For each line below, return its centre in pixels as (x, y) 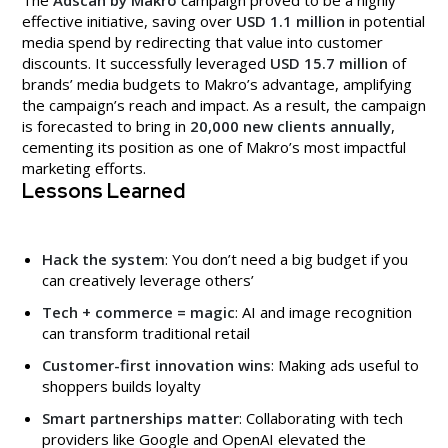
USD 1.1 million (290, 21)
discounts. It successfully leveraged (146, 63)
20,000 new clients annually (290, 126)
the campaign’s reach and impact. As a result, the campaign (224, 105)
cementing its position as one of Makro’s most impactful (214, 147)
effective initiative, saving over (129, 21)
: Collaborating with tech (321, 418)
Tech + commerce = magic (138, 312)
